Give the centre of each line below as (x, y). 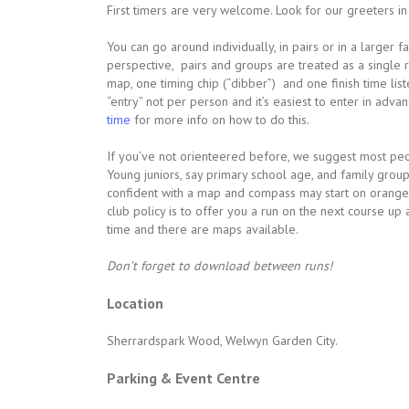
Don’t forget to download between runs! (220, 266)
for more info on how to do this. (220, 120)
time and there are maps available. (203, 229)
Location (135, 303)
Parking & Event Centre (184, 378)
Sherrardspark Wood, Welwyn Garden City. (222, 341)
